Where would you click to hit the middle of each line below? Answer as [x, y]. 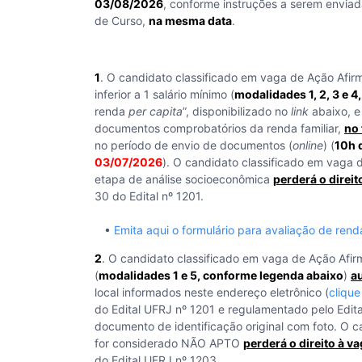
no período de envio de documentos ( [194, 145]
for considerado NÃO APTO [169, 343]
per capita [156, 111]
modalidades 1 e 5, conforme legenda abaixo [221, 275]
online [308, 145]
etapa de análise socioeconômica [184, 179]
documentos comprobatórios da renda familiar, [219, 128]
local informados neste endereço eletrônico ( [212, 292]
